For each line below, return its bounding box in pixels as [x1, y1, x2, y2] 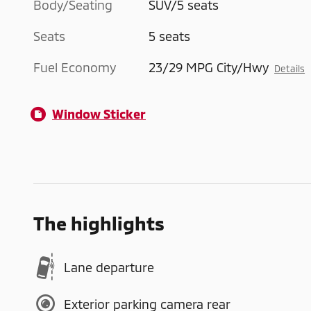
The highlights [33, 212, 165, 235]
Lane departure [64, 259, 154, 275]
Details [274, 62, 305, 75]
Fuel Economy [33, 60, 116, 76]
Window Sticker [52, 106, 146, 122]
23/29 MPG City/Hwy [149, 60, 269, 76]
